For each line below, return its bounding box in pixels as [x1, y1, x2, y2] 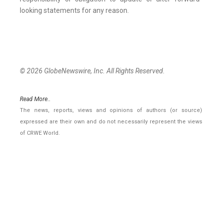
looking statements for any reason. [20, 6, 129, 15]
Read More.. [20, 96, 51, 103]
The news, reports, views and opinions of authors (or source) [20, 107, 202, 114]
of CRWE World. [20, 130, 60, 137]
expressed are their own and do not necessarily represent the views [20, 118, 202, 125]
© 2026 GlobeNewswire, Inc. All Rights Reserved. [20, 67, 165, 75]
